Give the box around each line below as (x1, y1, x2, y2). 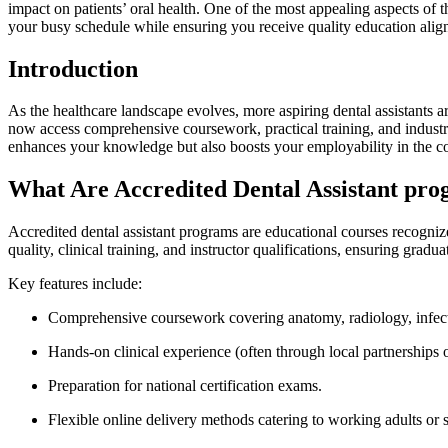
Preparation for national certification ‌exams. (48, 377, 322, 395)
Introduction (8, 55, 138, 82)
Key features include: (8, 275, 142, 293)
